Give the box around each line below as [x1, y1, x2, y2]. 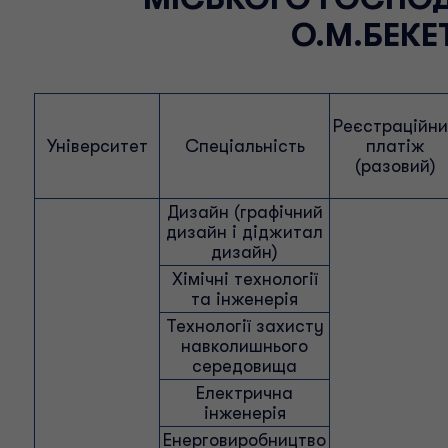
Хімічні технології [171, 269, 318, 289]
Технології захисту [165, 316, 324, 336]
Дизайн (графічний [166, 202, 323, 222]
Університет [46, 136, 148, 156]
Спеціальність [184, 136, 305, 156]
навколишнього [181, 336, 308, 356]
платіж [366, 136, 425, 156]
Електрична [196, 383, 293, 403]
